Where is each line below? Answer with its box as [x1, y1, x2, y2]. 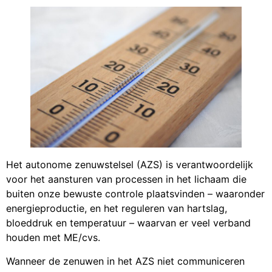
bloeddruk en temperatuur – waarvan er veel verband [6, 217, 251, 229]
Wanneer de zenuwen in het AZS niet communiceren [6, 254, 245, 267]
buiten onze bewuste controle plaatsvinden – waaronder [6, 188, 265, 200]
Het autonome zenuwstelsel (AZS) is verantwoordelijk [6, 158, 253, 171]
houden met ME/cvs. [6, 231, 100, 244]
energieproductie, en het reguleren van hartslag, [6, 202, 227, 215]
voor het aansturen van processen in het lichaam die [6, 173, 246, 186]
